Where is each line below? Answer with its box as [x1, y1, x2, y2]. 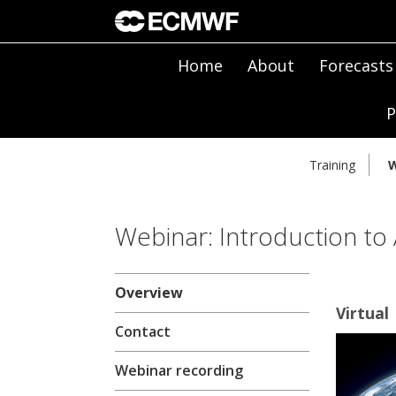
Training [309, 156, 355, 174]
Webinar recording [115, 361, 243, 381]
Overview [115, 283, 183, 303]
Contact [115, 322, 171, 342]
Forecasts [318, 55, 393, 76]
